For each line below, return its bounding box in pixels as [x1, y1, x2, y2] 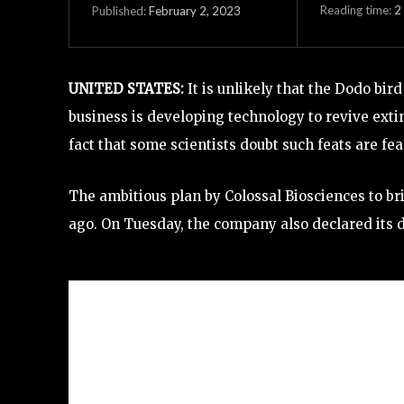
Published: [92, 3, 146, 18]
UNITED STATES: [69, 80, 188, 97]
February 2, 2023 [149, 3, 241, 18]
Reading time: [319, 2, 394, 17]
